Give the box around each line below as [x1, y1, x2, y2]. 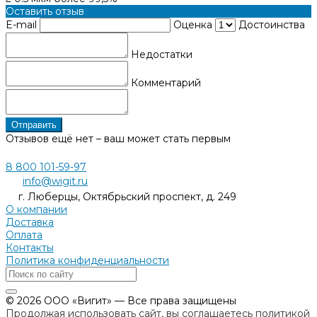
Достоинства [238, 18, 305, 31]
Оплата [6, 228, 42, 241]
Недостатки [131, 47, 192, 61]
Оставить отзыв [6, 4, 84, 18]
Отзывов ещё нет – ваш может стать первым [6, 132, 231, 145]
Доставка [6, 215, 54, 229]
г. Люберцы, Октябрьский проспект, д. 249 [18, 190, 236, 203]
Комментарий [131, 76, 201, 89]
